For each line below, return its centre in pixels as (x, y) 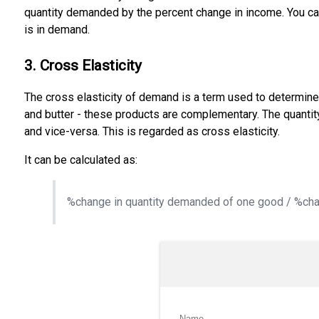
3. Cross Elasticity (83, 66)
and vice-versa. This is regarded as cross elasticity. (152, 131)
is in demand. (57, 30)
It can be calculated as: (80, 159)
